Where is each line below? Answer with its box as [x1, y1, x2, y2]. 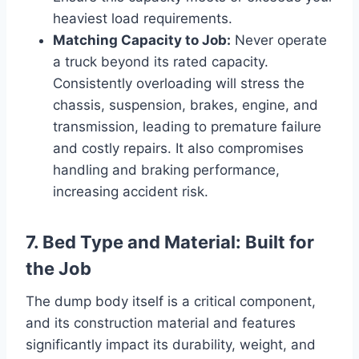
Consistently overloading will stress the [53, 75, 305, 91]
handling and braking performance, [53, 161, 280, 178]
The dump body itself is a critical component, [26, 292, 316, 309]
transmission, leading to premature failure [53, 118, 321, 135]
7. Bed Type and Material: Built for [26, 231, 314, 252]
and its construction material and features [26, 314, 296, 331]
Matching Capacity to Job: [53, 31, 231, 48]
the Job [26, 257, 91, 279]
